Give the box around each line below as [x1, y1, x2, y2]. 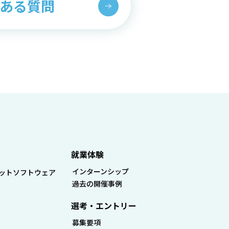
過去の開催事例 [72, 178, 123, 189]
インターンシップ [72, 166, 129, 177]
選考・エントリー [71, 199, 137, 212]
